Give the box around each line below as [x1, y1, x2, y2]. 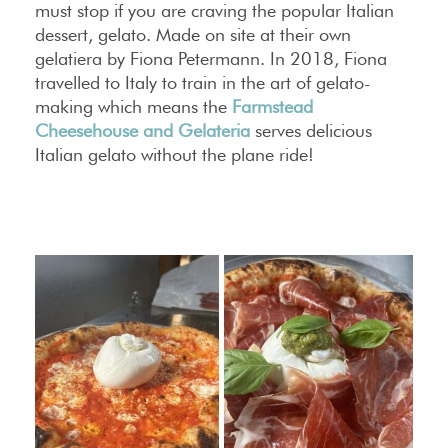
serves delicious [250, 120, 372, 142]
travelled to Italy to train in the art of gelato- [35, 72, 371, 94]
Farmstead [232, 96, 313, 118]
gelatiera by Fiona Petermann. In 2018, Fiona [35, 48, 387, 70]
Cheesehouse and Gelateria [35, 120, 250, 142]
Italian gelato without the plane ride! [35, 144, 314, 166]
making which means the [35, 96, 232, 118]
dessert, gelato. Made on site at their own [35, 24, 351, 46]
